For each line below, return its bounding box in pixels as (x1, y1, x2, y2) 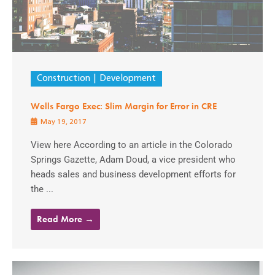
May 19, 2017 (39, 118, 87, 126)
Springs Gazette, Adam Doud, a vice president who (31, 154, 236, 166)
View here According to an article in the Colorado (31, 139, 233, 151)
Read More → (37, 213, 94, 226)
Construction (37, 74, 90, 84)
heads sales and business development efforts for (31, 169, 236, 180)
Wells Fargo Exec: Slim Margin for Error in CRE (31, 101, 217, 112)
